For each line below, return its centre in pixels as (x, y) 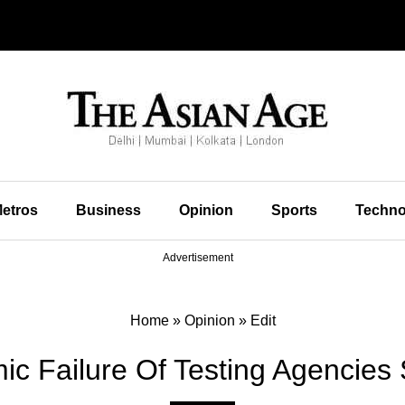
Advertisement (198, 258)
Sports (294, 210)
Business (108, 210)
